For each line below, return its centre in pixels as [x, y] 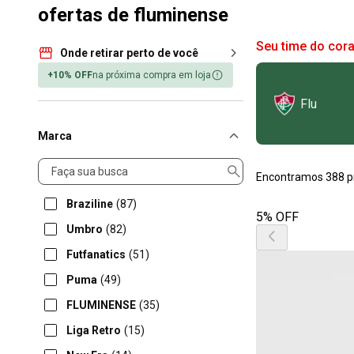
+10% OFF [70, 75]
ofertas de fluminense [133, 15]
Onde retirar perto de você [129, 53]
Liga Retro [94, 330]
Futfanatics [96, 254]
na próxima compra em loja [152, 75]
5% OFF [277, 217]
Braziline [90, 204]
